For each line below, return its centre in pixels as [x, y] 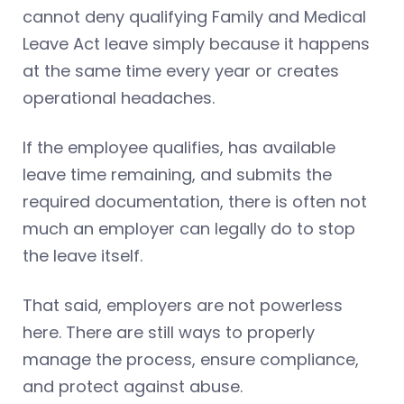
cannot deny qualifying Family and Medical [194, 16]
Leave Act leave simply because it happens [196, 43]
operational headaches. [119, 97]
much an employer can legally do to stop [189, 228]
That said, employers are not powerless [183, 305]
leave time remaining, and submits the [177, 174]
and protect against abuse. [133, 386]
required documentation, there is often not [195, 201]
